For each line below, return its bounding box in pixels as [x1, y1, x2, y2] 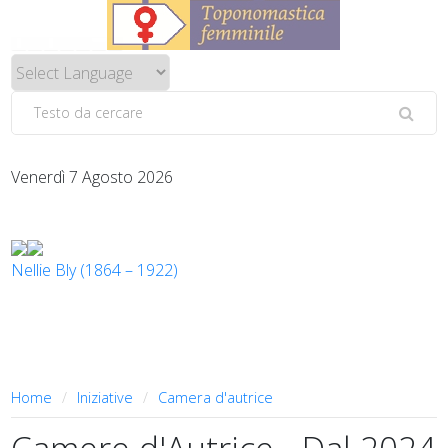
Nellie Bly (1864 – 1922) [11, 259, 179, 281]
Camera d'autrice [158, 388, 274, 407]
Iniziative [77, 388, 134, 407]
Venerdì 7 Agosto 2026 [11, 166, 174, 188]
